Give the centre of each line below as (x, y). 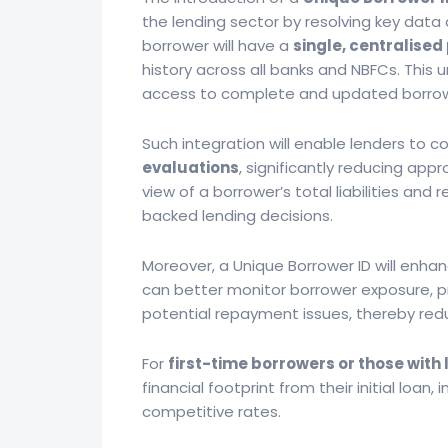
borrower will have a (217, 45)
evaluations (190, 167)
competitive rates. (211, 411)
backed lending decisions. (237, 215)
